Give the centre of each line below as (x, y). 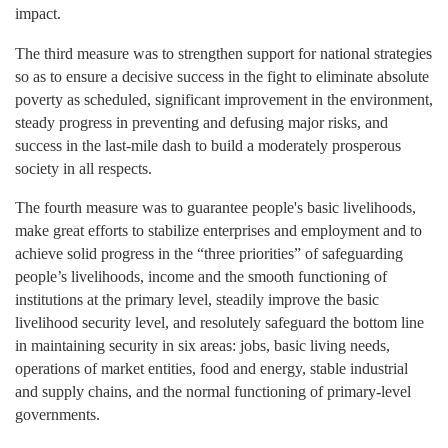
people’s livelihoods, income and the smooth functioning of (201, 277)
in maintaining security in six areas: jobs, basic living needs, (202, 346)
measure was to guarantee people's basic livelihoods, (249, 208)
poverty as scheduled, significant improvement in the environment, (224, 99)
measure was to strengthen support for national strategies (252, 53)
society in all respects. (83, 168)
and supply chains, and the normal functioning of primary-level (213, 392)
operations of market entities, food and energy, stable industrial (211, 369)
